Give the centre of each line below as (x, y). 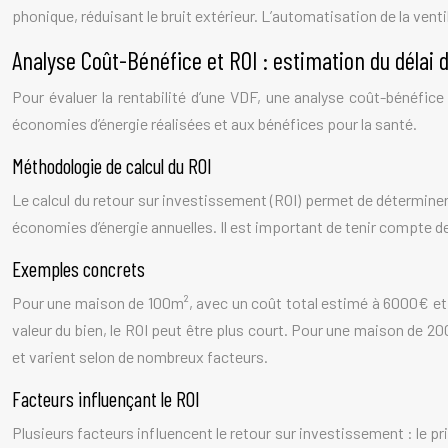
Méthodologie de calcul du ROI (112, 165)
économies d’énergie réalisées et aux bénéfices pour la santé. (214, 123)
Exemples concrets (78, 268)
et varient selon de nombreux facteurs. (140, 356)
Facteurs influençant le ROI (106, 398)
